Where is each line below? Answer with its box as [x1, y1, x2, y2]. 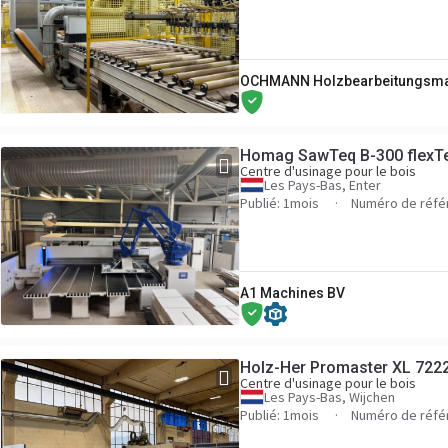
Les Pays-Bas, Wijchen [264, 388, 395, 406]
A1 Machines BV [240, 285, 345, 301]
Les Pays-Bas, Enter [264, 176, 381, 194]
